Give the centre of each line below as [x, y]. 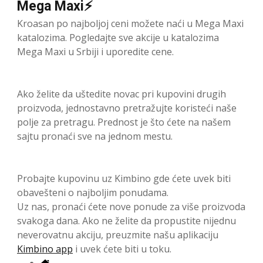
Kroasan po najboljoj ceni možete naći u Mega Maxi [130, 24]
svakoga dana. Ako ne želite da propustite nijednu [127, 221]
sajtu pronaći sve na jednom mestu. [95, 136]
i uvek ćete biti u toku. [122, 249]
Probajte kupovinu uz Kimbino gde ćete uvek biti [124, 179]
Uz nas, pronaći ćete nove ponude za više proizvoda [131, 207]
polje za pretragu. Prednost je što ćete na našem [124, 122]
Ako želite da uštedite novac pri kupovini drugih [122, 94]
